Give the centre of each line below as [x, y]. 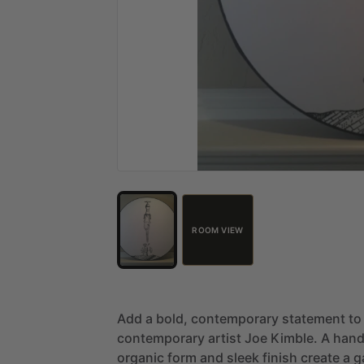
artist [225, 338]
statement [314, 318]
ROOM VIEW [218, 230]
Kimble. [294, 338]
